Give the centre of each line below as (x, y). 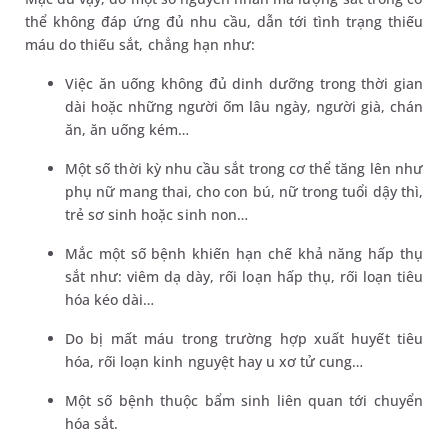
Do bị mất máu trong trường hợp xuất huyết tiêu (244, 338)
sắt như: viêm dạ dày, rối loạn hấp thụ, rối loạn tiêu (244, 276)
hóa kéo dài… (110, 299)
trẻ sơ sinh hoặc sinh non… (156, 214)
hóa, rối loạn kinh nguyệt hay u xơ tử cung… (214, 361)
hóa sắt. (92, 423)
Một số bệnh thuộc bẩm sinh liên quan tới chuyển (244, 400)
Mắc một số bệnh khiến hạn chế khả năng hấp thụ (244, 253)
